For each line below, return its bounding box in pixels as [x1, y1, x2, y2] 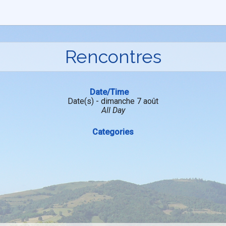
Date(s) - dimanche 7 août [68, 96, 158, 106]
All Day [101, 105, 125, 115]
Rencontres [65, 46, 161, 67]
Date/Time [90, 87, 129, 97]
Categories [92, 127, 134, 137]
